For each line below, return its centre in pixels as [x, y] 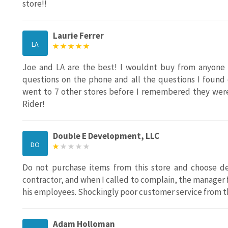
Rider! [34, 104]
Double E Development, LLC [106, 136]
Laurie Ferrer [78, 36]
